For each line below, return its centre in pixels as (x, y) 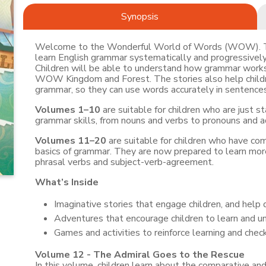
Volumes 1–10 (67, 110)
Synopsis (140, 17)
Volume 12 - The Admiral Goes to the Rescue (140, 255)
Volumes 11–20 (70, 141)
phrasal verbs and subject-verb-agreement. (124, 162)
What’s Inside (66, 182)
